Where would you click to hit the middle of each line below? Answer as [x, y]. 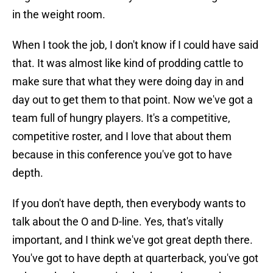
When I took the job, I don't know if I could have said [135, 45]
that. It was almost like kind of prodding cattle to [128, 63]
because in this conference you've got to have [122, 155]
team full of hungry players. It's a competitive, [121, 118]
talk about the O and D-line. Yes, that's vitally [118, 222]
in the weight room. [59, 15]
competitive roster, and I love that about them [122, 136]
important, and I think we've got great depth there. [133, 240]
